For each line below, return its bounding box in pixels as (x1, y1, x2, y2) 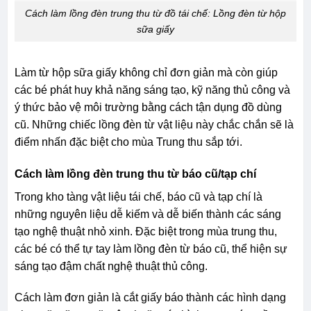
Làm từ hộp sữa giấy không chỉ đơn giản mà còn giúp (14, 66, 278, 78)
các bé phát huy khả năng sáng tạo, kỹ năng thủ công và (14, 83, 290, 96)
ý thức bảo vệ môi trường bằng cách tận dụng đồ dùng (14, 101, 282, 113)
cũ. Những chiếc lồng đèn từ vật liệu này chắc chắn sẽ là (14, 118, 294, 131)
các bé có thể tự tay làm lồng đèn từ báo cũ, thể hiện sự (14, 242, 287, 255)
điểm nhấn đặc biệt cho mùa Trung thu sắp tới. (14, 135, 242, 148)
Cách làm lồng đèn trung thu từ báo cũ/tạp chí (14, 167, 256, 180)
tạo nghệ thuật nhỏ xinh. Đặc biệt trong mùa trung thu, (14, 225, 277, 237)
